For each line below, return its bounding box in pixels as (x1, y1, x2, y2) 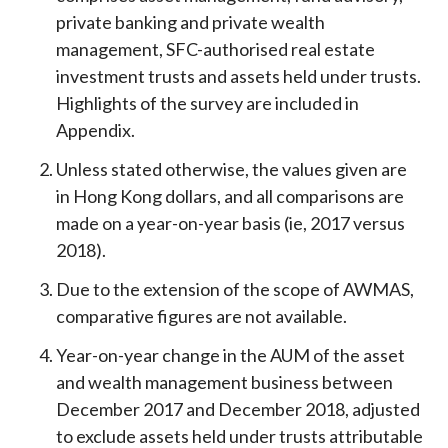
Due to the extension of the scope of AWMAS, (56, 278, 415, 301)
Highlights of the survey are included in (56, 92, 360, 115)
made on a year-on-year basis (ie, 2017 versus (56, 212, 406, 235)
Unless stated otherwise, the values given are (56, 158, 408, 181)
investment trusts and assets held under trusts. (56, 65, 422, 88)
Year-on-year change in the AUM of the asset (56, 344, 406, 367)
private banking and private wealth (56, 11, 326, 34)
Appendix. (56, 119, 136, 142)
